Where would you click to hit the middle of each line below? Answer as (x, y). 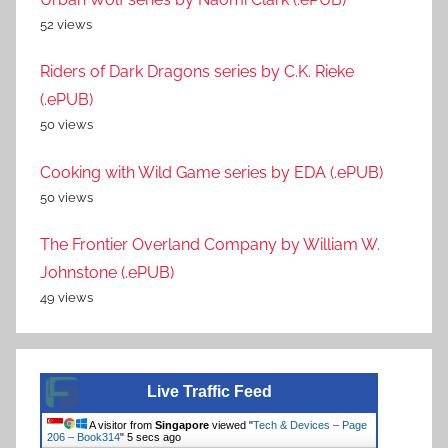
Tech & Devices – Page (310, 425)
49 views (66, 298)
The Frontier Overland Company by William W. (210, 245)
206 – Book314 (83, 437)
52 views (66, 25)
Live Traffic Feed (209, 392)
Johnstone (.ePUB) (107, 273)
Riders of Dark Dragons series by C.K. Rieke (197, 72)
